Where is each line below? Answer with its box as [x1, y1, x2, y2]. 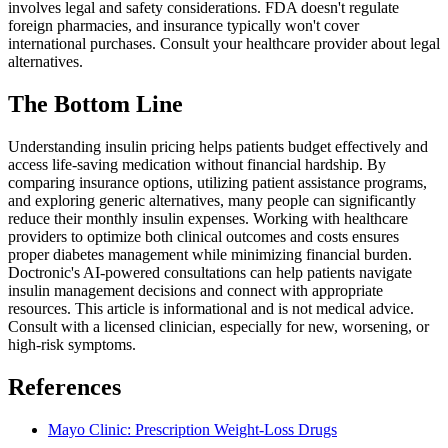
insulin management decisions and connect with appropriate [8, 282, 383, 300]
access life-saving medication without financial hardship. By [8, 156, 386, 174]
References [8, 374, 121, 401]
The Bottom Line [8, 91, 183, 118]
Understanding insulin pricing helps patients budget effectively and [8, 138, 428, 156]
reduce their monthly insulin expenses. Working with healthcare [8, 210, 408, 228]
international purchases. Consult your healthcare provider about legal [8, 35, 440, 53]
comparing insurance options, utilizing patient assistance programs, [8, 174, 427, 192]
